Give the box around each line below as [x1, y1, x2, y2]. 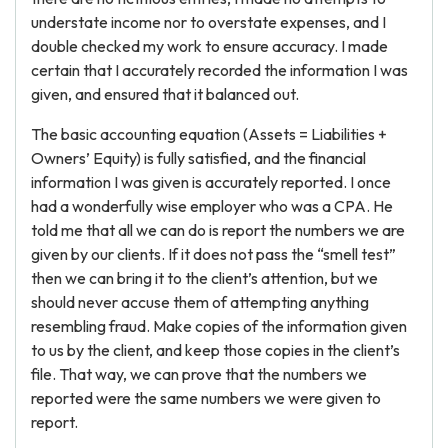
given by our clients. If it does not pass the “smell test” [31, 244, 396, 264]
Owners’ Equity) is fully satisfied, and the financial [31, 148, 366, 168]
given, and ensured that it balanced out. [31, 84, 299, 104]
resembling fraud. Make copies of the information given [31, 316, 407, 336]
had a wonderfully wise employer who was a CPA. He [31, 196, 393, 216]
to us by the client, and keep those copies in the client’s [31, 340, 400, 360]
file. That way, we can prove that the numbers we [31, 364, 367, 384]
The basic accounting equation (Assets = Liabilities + [31, 124, 387, 144]
